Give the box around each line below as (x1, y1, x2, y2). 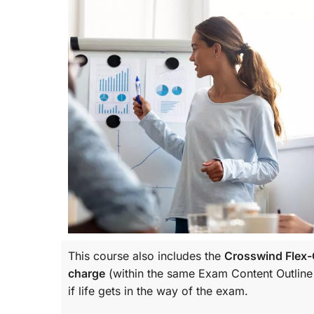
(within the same (105, 266, 198, 280)
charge (68, 266, 105, 280)
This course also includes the (68, 249, 224, 263)
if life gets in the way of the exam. (68, 284, 248, 298)
